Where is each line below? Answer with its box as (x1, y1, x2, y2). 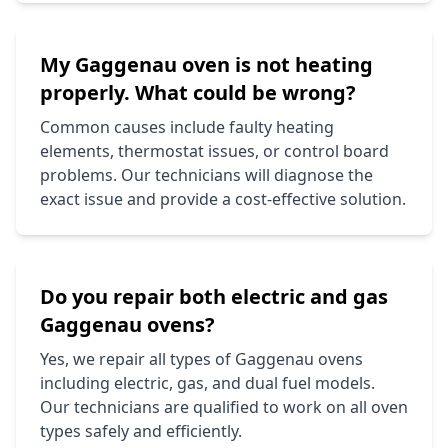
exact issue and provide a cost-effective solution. (40, 187, 406, 210)
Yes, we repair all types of (40, 347, 235, 370)
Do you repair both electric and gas (40, 282, 388, 310)
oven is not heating (177, 50, 373, 78)
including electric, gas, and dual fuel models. (40, 371, 375, 394)
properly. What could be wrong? (40, 78, 356, 106)
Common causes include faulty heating (40, 115, 334, 138)
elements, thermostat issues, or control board (40, 139, 389, 162)
